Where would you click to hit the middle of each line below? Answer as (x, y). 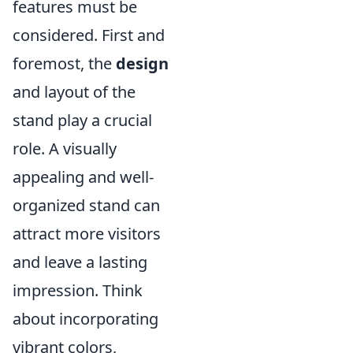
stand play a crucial (82, 120)
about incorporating (85, 318)
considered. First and (89, 35)
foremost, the (64, 63)
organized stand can (86, 205)
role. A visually (65, 148)
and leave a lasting (80, 262)
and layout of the (74, 91)
